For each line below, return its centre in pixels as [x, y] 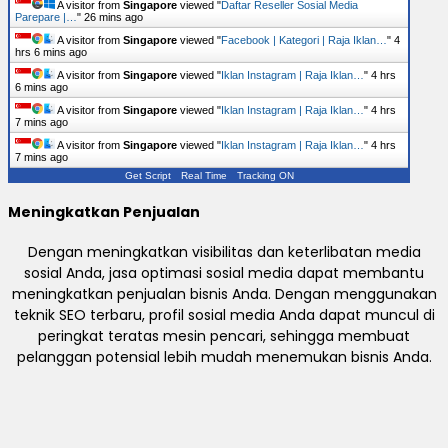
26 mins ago [113, 17]
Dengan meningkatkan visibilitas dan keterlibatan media [224, 251]
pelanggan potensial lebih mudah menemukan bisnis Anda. [224, 356]
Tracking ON [265, 176]
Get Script [147, 176]
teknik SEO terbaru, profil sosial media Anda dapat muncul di [224, 314]
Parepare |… [46, 17]
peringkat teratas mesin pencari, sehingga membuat [224, 335]
